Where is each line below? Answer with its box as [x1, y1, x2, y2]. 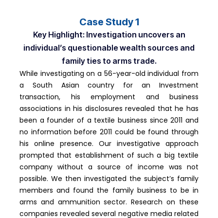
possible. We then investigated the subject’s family [19, 174, 199, 184]
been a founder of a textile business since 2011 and [19, 115, 199, 126]
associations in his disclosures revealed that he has [19, 104, 199, 114]
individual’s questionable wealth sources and [23, 43, 195, 53]
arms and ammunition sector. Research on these [19, 197, 199, 207]
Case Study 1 [79, 16, 139, 28]
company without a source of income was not [19, 162, 199, 172]
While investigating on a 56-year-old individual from [19, 69, 199, 79]
